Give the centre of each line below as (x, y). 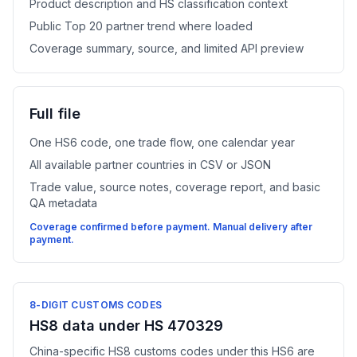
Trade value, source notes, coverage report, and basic (175, 187)
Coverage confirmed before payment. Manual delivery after (171, 227)
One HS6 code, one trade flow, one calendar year (162, 142)
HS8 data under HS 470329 (126, 326)
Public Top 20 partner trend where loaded (141, 26)
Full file (55, 114)
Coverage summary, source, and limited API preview (167, 48)
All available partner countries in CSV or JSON (150, 165)
